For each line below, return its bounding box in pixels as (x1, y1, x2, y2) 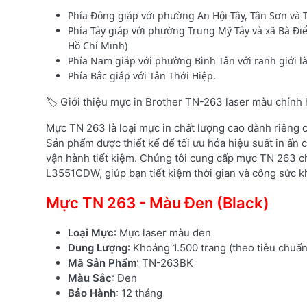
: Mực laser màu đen (114, 225, 211, 239)
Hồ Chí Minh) (68, 38, 127, 52)
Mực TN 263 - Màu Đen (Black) (46, 193, 269, 212)
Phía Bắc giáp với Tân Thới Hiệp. (68, 69, 216, 82)
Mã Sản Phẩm (68, 256, 136, 269)
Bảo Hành (68, 286, 116, 299)
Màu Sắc (68, 271, 112, 284)
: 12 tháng (116, 286, 162, 299)
